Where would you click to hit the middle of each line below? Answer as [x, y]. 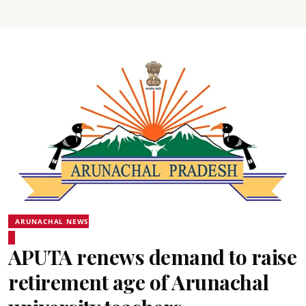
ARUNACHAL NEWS [52, 221]
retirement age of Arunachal [139, 282]
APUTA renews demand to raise [152, 257]
